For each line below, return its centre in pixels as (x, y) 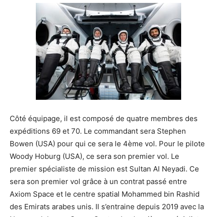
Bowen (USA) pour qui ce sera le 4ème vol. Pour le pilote (107, 144)
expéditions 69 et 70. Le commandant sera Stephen (98, 131)
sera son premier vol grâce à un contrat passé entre (98, 181)
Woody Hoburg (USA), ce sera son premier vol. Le (94, 156)
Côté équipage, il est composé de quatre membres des (104, 118)
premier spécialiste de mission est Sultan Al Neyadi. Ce (104, 169)
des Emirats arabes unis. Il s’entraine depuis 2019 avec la (107, 207)
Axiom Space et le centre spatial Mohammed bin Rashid (105, 194)
